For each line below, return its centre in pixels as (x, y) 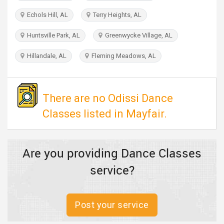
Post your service (112, 205)
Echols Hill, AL (46, 15)
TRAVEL (22, 6)
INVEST (21, 34)
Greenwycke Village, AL (137, 35)
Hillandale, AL (45, 56)
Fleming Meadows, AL (122, 56)
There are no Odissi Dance (108, 98)
